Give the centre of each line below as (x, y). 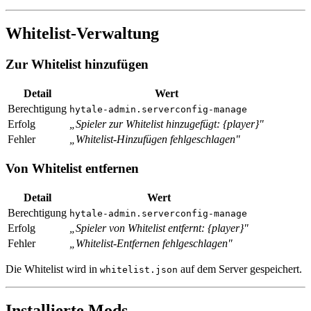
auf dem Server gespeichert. (240, 269)
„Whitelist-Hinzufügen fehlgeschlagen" (155, 140)
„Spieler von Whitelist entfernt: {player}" (159, 228)
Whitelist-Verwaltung (82, 34)
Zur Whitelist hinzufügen (77, 65)
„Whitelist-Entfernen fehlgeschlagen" (151, 243)
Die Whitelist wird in (53, 269)
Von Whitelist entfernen (72, 168)
